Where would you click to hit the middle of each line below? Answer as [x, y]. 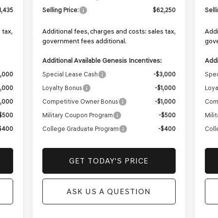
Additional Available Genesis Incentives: [102, 61]
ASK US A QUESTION [109, 192]
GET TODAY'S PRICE [109, 161]
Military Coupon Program [77, 115]
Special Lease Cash [70, 74]
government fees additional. [84, 41]
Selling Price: [60, 10]
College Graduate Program [80, 129]
